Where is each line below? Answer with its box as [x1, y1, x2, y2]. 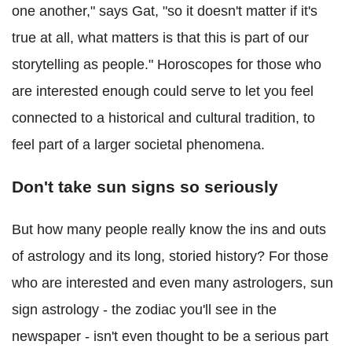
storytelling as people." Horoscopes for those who [12, 57, 321, 73]
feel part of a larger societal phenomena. [12, 137, 265, 153]
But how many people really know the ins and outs [12, 222, 326, 238]
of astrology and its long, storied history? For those [12, 248, 328, 265]
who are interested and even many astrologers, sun [12, 275, 333, 291]
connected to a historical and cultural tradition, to [12, 110, 315, 126]
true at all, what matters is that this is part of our [12, 30, 309, 46]
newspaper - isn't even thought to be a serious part [12, 328, 328, 345]
